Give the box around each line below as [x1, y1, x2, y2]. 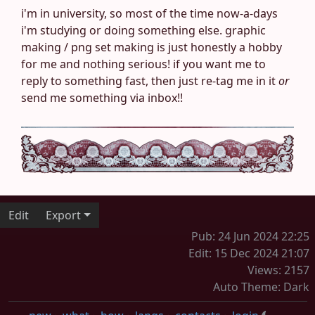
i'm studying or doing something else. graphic [21, 22, 266, 39]
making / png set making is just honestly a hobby [21, 39, 282, 56]
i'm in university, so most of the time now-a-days [21, 6, 278, 22]
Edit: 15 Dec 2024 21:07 [188, 245, 309, 262]
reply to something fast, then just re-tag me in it [21, 73, 278, 89]
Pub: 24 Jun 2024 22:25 [191, 229, 309, 245]
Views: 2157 [247, 262, 309, 278]
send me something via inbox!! [21, 90, 183, 106]
